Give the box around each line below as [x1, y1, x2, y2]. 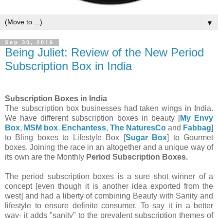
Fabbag [183, 124, 211, 132]
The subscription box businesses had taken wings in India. [5, 104, 213, 113]
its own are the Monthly [5, 153, 86, 162]
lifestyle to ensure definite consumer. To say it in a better [5, 201, 213, 210]
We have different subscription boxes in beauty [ [5, 114, 180, 123]
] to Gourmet [167, 133, 214, 142]
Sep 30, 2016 [5, 39, 54, 46]
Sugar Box [125, 133, 167, 142]
